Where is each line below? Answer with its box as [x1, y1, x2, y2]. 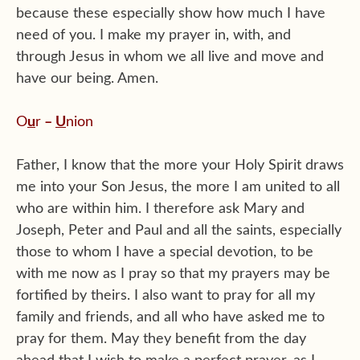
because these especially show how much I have [16, 6, 325, 21]
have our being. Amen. [16, 71, 158, 86]
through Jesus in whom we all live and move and [16, 49, 324, 64]
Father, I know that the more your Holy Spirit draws [16, 157, 344, 173]
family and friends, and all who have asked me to [16, 309, 325, 325]
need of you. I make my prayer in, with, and [16, 27, 291, 43]
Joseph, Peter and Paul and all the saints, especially [16, 223, 342, 238]
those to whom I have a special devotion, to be [16, 244, 313, 260]
